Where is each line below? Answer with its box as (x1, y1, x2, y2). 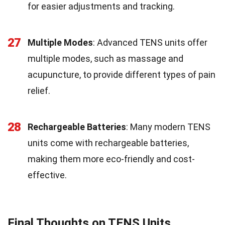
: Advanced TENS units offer (93, 37, 207, 48)
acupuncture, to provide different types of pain (28, 69, 215, 80)
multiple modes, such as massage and (28, 53, 183, 64)
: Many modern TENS (126, 122, 210, 132)
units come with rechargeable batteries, (28, 138, 189, 148)
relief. (28, 85, 50, 96)
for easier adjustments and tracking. (28, 1, 175, 12)
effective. (28, 170, 67, 180)
